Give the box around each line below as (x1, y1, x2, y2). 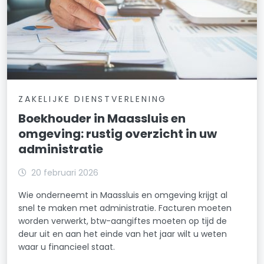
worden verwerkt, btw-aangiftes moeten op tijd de (18, 214, 227, 227)
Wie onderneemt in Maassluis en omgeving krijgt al (18, 189, 228, 201)
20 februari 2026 (31, 166, 99, 179)
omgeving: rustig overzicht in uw (18, 125, 217, 142)
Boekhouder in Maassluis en (18, 110, 186, 127)
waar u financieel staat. (18, 240, 115, 253)
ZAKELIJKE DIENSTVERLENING (18, 93, 167, 105)
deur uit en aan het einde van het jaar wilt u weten (18, 227, 227, 240)
